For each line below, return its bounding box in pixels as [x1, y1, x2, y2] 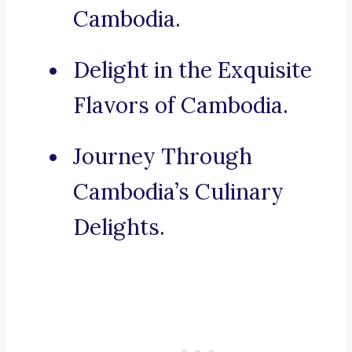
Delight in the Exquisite [73, 56, 312, 85]
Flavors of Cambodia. [73, 91, 288, 120]
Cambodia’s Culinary [73, 178, 284, 207]
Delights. [73, 213, 165, 242]
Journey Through [73, 142, 252, 171]
